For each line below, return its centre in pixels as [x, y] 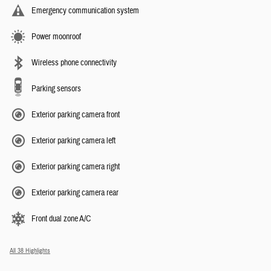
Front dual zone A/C [61, 219]
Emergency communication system [85, 11]
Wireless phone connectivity [74, 63]
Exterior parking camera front [76, 115]
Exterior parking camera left [73, 141]
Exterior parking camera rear [75, 193]
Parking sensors [56, 89]
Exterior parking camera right [76, 167]
